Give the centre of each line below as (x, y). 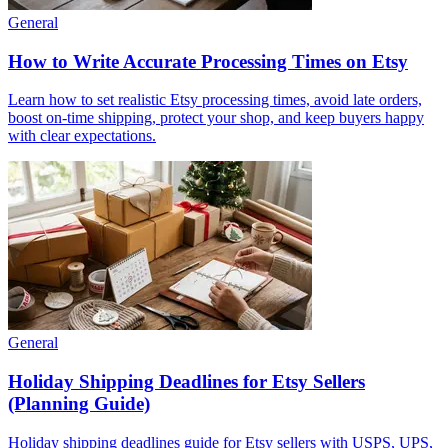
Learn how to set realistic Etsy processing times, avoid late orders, (215, 100)
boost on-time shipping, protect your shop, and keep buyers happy (216, 118)
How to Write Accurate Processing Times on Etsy (208, 61)
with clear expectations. (82, 136)
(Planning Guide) (79, 403)
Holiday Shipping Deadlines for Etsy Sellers (186, 381)
